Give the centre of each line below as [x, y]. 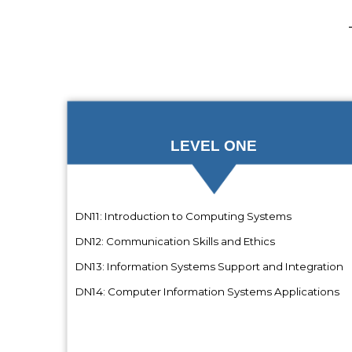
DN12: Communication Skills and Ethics [172, 241]
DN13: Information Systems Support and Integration [206, 266]
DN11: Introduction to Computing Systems [180, 216]
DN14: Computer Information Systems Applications [204, 291]
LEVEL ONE [213, 145]
